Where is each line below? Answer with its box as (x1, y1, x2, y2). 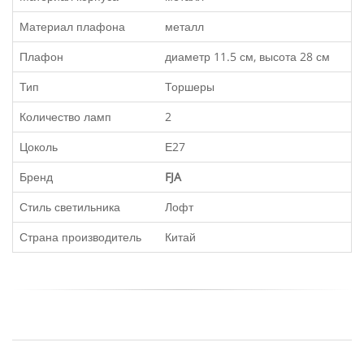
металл (165, 19, 204, 34)
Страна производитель (19, 229, 141, 245)
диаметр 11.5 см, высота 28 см (165, 49, 330, 64)
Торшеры (165, 79, 214, 94)
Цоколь (19, 139, 58, 154)
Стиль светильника (19, 199, 120, 214)
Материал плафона (19, 19, 125, 34)
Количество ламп (19, 109, 111, 124)
